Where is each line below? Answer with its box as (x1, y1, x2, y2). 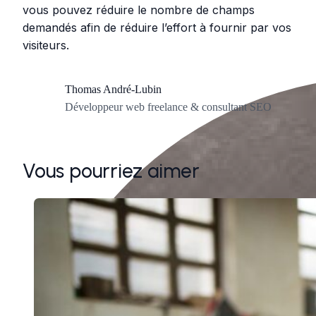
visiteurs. (23, 37, 69, 52)
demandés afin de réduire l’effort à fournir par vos (23, 20, 291, 35)
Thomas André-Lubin (65, 83, 162, 95)
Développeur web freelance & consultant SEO (65, 100, 272, 113)
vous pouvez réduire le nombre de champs (23, 2, 255, 17)
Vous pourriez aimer (23, 158, 200, 183)
